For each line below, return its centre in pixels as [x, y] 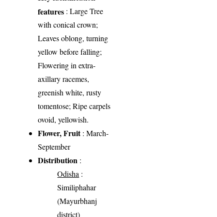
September [54, 147]
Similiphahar [77, 187]
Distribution [58, 160]
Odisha [68, 174]
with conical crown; [68, 25]
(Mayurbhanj [77, 201]
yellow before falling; [70, 52]
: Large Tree [84, 11]
